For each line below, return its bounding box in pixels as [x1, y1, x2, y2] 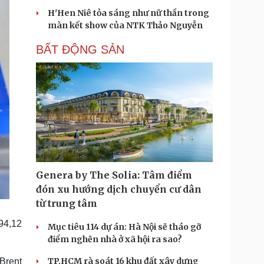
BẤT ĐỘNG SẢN [36, 43, 124, 56]
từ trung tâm [36, 197, 97, 209]
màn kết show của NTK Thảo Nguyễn [48, 20, 203, 31]
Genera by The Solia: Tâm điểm [36, 169, 192, 181]
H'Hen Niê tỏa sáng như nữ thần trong [48, 8, 209, 18]
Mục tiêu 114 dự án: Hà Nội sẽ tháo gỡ [48, 222, 201, 232]
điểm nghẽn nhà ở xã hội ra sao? [48, 234, 182, 245]
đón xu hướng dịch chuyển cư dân [36, 183, 202, 195]
